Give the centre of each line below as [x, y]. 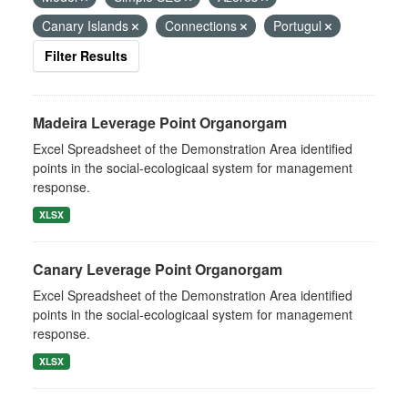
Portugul [299, 25]
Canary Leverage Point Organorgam [158, 269]
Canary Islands [87, 25]
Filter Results [86, 56]
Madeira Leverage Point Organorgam [160, 122]
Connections [203, 25]
